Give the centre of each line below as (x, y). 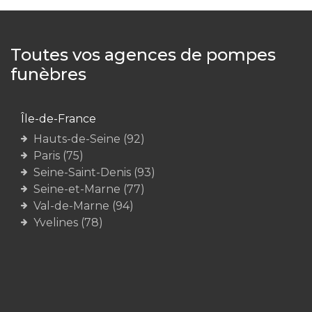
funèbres (48, 74)
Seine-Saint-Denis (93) (94, 172)
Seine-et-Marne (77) (89, 189)
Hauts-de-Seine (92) (89, 139)
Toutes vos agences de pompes (143, 55)
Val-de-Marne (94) (84, 206)
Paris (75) (58, 156)
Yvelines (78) (68, 223)
